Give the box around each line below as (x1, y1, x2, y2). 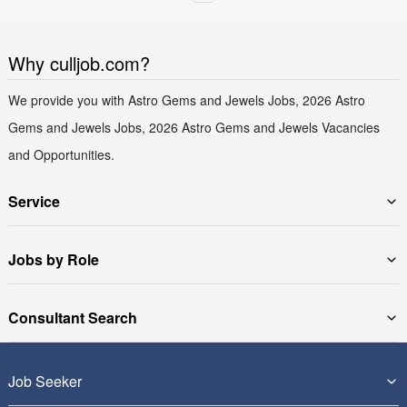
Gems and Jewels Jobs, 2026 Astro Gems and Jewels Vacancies (7, 118, 380, 137)
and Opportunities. (7, 145, 114, 164)
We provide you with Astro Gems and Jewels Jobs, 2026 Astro (7, 91, 365, 110)
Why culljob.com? (7, 50, 150, 77)
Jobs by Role (7, 249, 99, 271)
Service (7, 191, 60, 213)
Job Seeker (7, 371, 82, 392)
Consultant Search (7, 307, 137, 329)
